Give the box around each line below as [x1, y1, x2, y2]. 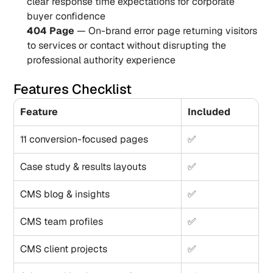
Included [188, 105, 231, 118]
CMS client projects [20, 243, 108, 255]
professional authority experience [27, 54, 176, 66]
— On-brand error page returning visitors [74, 24, 258, 37]
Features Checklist [13, 80, 132, 97]
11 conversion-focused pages [20, 133, 149, 146]
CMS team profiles [20, 215, 104, 228]
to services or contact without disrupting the [27, 39, 227, 52]
